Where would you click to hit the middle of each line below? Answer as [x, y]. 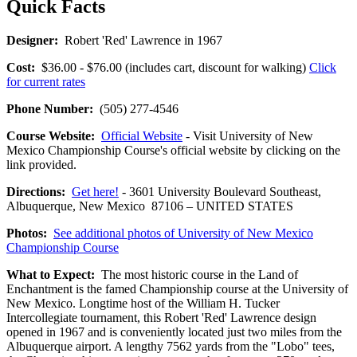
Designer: [32, 40]
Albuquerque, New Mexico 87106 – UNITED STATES [150, 206]
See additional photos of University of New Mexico [183, 233]
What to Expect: [51, 274]
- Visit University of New [248, 135]
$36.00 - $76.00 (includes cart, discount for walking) [172, 67]
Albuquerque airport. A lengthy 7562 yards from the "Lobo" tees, [171, 346]
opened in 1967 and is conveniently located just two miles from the [174, 331]
